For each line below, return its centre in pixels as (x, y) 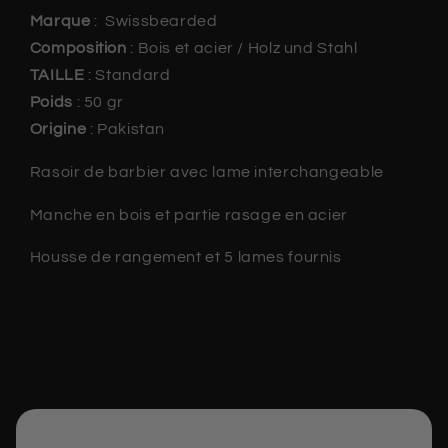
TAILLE (57, 75)
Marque (60, 21)
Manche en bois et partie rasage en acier (188, 214)
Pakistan (129, 129)
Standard (131, 75)
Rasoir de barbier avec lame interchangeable (206, 171)
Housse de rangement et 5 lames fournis (185, 257)
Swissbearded (157, 21)
